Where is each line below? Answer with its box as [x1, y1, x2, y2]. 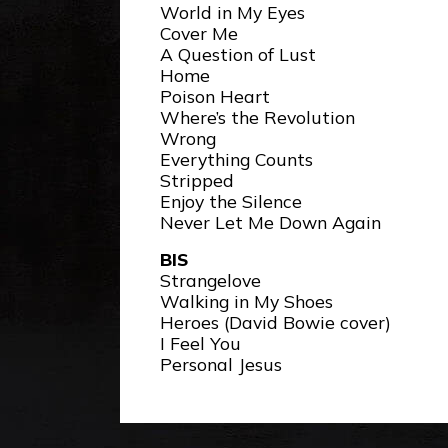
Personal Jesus [160, 353, 282, 376]
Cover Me [160, 22, 238, 45]
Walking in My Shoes [160, 290, 333, 313]
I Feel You [160, 332, 241, 355]
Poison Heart [160, 85, 270, 108]
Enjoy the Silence [160, 190, 302, 213]
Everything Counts [160, 148, 313, 171]
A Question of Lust [160, 43, 316, 66]
